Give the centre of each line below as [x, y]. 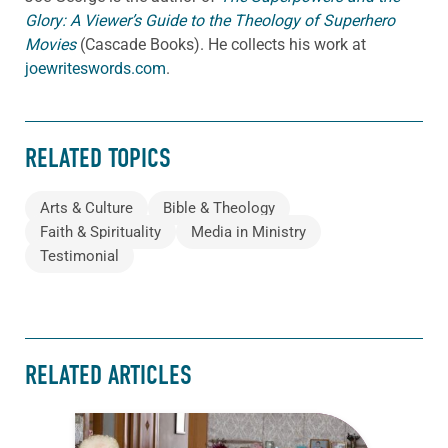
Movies [50, 44]
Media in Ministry [248, 231]
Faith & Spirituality [100, 231]
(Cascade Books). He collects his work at [221, 44]
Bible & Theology [219, 207]
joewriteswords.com [95, 68]
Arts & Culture [86, 207]
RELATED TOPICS [98, 159]
